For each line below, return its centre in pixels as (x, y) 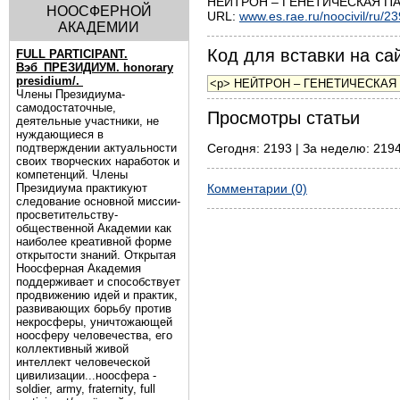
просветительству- (67, 215)
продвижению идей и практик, (97, 295)
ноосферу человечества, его (94, 335)
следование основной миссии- (98, 201)
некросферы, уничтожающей (94, 322)
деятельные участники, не (87, 121)
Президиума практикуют (82, 188)
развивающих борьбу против (94, 308)
